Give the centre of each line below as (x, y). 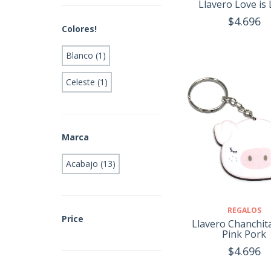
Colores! (79, 28)
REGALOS (244, 210)
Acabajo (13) (91, 163)
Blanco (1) (86, 55)
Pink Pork (244, 234)
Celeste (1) (87, 82)
